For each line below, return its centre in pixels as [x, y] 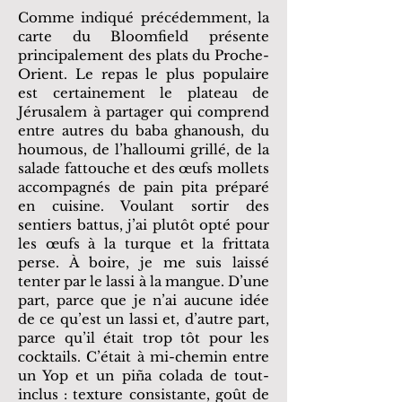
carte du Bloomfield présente [144, 36]
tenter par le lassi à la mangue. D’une [144, 281]
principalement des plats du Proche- [144, 55]
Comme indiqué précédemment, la [144, 17]
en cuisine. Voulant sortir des [144, 206]
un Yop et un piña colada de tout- [144, 376]
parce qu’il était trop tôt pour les [144, 338]
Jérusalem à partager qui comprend [144, 112]
